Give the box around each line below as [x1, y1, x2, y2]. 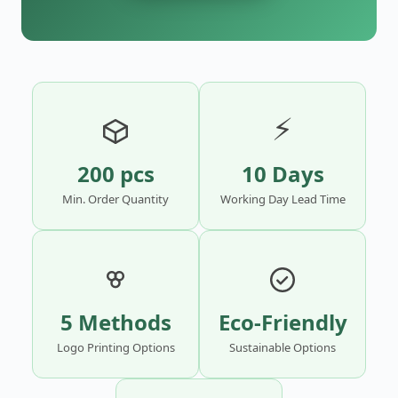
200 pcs [76, 159, 155, 189]
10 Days [241, 159, 324, 189]
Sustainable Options [229, 339, 336, 356]
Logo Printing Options [56, 339, 175, 356]
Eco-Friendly [218, 307, 347, 338]
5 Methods [60, 307, 171, 338]
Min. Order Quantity [62, 191, 169, 208]
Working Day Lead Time [219, 191, 346, 208]
